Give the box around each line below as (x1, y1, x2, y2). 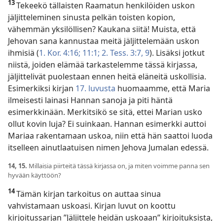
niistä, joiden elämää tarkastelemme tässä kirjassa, (8, 59, 197, 70)
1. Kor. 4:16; (39, 47, 80, 58)
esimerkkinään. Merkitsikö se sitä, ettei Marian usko (8, 106, 202, 117)
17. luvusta (75, 82, 115, 94)
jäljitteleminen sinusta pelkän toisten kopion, (8, 11, 175, 23)
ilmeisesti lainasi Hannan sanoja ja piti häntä (8, 94, 173, 106)
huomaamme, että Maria (115, 82, 210, 94)
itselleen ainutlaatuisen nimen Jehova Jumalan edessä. (8, 142, 209, 153)
